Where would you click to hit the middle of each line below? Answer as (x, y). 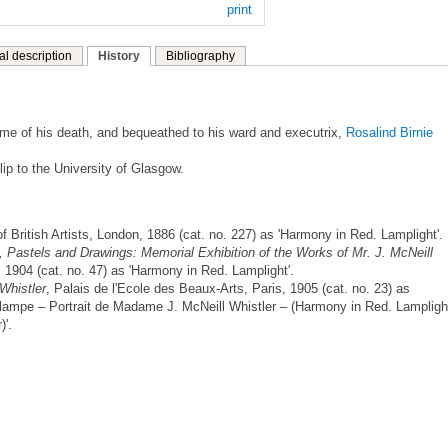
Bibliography (200, 56)
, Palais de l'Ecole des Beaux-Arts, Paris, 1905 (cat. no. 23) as (228, 288)
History (119, 56)
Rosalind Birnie (389, 132)
